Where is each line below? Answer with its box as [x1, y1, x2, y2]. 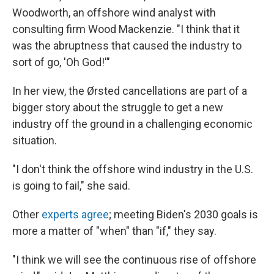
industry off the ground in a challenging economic [12, 117, 253, 130]
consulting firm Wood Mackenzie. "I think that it [12, 23, 240, 35]
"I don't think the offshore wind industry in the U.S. [12, 163, 253, 176]
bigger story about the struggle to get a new [12, 101, 223, 114]
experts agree [42, 208, 109, 221]
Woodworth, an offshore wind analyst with [12, 6, 216, 19]
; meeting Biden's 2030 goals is [109, 208, 258, 221]
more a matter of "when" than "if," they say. [12, 224, 217, 237]
